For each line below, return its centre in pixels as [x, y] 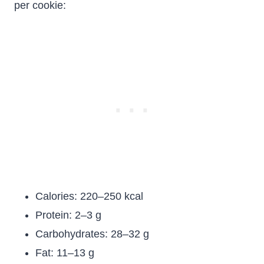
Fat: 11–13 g [65, 253]
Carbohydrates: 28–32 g [92, 234]
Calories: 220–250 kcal [89, 196]
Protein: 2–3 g [68, 215]
